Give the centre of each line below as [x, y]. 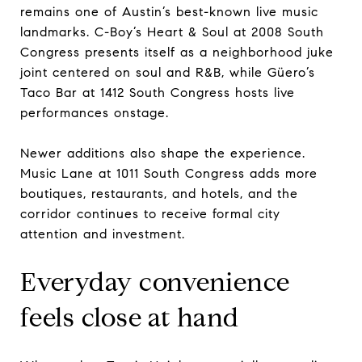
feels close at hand [130, 317]
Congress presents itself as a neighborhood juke [177, 52]
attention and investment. [103, 234]
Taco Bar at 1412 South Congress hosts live [158, 92]
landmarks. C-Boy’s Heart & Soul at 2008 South [172, 32]
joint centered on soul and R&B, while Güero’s [168, 72]
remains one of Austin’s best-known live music [169, 11]
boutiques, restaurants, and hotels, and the [159, 193]
